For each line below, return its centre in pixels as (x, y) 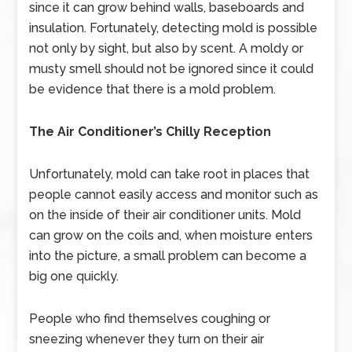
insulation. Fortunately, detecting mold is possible (174, 28)
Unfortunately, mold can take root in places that (170, 174)
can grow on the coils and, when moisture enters (171, 235)
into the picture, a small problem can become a (168, 256)
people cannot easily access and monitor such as (174, 194)
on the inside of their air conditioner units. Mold (165, 215)
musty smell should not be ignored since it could (172, 69)
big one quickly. (74, 276)
